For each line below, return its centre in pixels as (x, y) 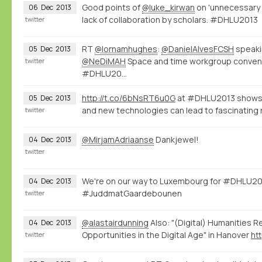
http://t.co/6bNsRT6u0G (129, 98)
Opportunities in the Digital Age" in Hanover (166, 235)
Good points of (112, 7)
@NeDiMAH (104, 61)
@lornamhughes (126, 49)
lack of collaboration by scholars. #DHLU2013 (170, 19)
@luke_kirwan (168, 7)
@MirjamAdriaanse (118, 139)
